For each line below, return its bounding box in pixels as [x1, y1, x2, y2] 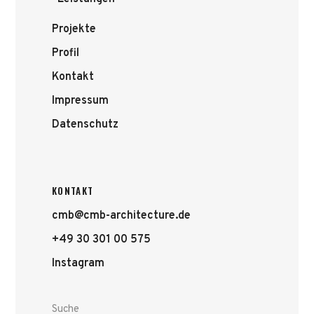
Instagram [52, 257, 104, 271]
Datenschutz [52, 118, 118, 132]
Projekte [52, 22, 96, 36]
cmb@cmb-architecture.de [52, 209, 191, 223]
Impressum [52, 94, 109, 108]
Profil [52, 46, 79, 60]
